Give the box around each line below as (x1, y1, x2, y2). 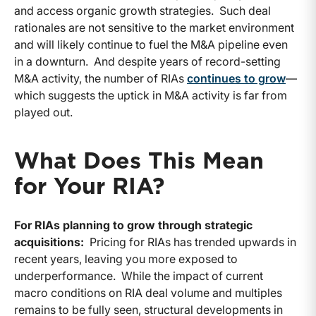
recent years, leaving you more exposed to (14, 252, 238, 267)
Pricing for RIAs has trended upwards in (84, 235, 296, 250)
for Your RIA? (14, 176, 164, 199)
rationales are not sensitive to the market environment (14, 20, 294, 35)
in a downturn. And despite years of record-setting (14, 54, 281, 69)
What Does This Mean (14, 150, 264, 174)
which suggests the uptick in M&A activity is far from (14, 88, 287, 103)
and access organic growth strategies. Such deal (14, 4, 271, 18)
